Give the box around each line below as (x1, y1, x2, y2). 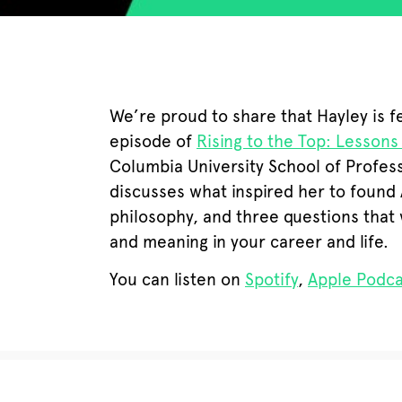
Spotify (245, 269, 298, 291)
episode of (109, 131, 197, 152)
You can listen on (109, 269, 245, 291)
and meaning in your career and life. (109, 232, 389, 252)
